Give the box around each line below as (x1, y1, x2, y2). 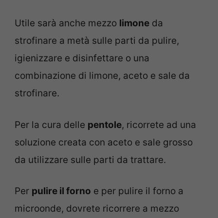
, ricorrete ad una (122, 119, 196, 130)
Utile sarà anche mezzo (15, 18, 119, 29)
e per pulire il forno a (91, 185, 183, 197)
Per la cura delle (15, 119, 88, 130)
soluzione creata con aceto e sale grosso (15, 136, 193, 148)
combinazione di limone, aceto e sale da (15, 70, 190, 82)
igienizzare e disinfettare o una (15, 53, 149, 64)
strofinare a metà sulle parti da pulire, (15, 35, 179, 47)
